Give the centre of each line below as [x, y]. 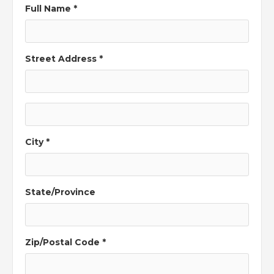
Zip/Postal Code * [65, 242]
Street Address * [64, 58]
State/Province [60, 192]
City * [37, 142]
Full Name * [51, 8]
